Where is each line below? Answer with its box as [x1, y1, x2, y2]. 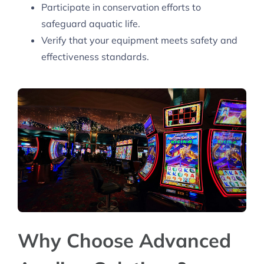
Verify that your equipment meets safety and [41, 34, 237, 47]
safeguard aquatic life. [41, 18, 140, 30]
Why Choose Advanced [18, 228, 231, 253]
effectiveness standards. [41, 51, 149, 63]
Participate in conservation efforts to [41, 1, 201, 14]
